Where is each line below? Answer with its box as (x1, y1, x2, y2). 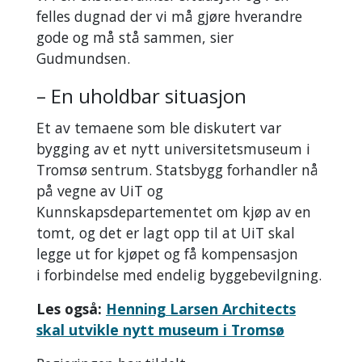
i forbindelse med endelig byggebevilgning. (36, 264, 322, 284)
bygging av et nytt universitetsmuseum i (36, 138, 310, 158)
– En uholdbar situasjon (36, 82, 246, 109)
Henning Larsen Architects (106, 298, 296, 318)
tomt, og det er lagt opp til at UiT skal (36, 222, 295, 242)
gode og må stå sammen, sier (36, 27, 234, 47)
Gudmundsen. (36, 48, 134, 68)
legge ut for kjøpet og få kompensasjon (36, 243, 298, 263)
